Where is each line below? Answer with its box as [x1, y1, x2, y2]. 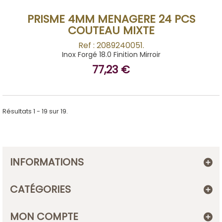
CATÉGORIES [10, 182, 71, 196]
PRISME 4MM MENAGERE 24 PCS [27, 11, 195, 27]
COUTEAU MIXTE [67, 23, 155, 38]
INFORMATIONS [10, 155, 84, 169]
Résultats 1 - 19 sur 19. [2, 107, 68, 116]
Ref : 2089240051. [78, 40, 144, 51]
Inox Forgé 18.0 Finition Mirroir [61, 50, 161, 59]
